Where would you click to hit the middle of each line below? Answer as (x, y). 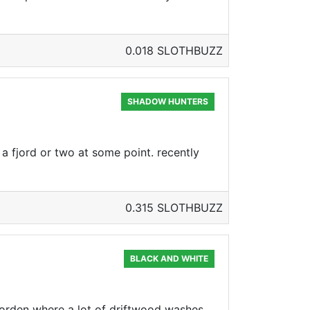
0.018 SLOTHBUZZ (174, 51)
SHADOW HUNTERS (168, 101)
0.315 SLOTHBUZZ (174, 208)
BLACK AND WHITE (170, 258)
